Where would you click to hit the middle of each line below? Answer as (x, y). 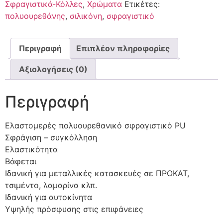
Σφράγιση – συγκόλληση (51, 137)
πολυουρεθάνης (35, 16)
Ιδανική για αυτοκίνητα (49, 197)
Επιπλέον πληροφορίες (123, 48)
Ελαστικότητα (31, 149)
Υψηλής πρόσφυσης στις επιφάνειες (74, 209)
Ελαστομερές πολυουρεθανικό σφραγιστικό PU (95, 125)
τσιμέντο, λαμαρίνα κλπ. (51, 185)
